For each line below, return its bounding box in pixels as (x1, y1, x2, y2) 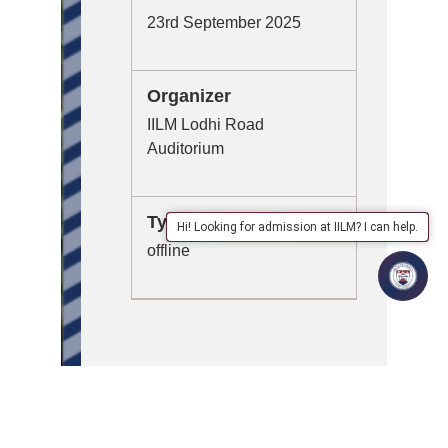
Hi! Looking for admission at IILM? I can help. (177, 220, 418, 234)
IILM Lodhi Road (147, 116, 264, 134)
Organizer (147, 86, 231, 107)
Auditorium (147, 140, 224, 158)
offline (147, 242, 190, 260)
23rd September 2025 (147, 14, 301, 32)
